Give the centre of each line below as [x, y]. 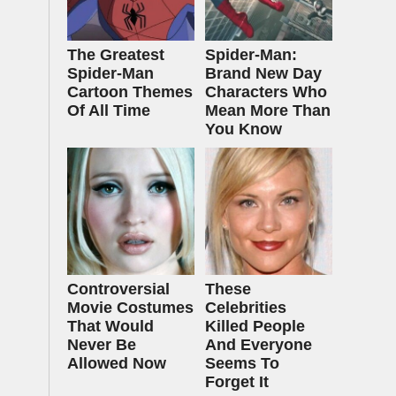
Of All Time [109, 110]
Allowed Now [117, 363]
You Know [244, 129]
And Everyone [259, 345]
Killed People [255, 326]
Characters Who [266, 92]
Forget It [237, 382]
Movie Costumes [130, 308]
